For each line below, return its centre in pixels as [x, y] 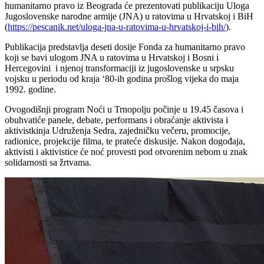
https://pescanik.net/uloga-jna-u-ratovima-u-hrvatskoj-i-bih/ [117, 27]
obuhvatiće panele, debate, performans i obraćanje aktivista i [116, 120]
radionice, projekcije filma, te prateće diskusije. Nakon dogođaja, [125, 141]
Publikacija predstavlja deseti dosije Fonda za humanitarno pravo [125, 47]
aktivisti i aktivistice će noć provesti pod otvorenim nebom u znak [126, 151]
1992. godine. [30, 89]
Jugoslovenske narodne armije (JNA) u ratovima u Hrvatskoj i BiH [129, 16]
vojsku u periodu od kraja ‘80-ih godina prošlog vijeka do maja [122, 78]
